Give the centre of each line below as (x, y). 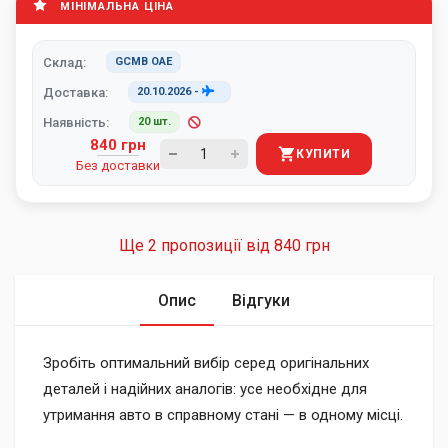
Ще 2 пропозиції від (259, 245)
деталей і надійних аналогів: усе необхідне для (205, 389)
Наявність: (76, 122)
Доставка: (75, 92)
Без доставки (118, 165)
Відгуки (261, 300)
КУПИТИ (323, 154)
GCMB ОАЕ (143, 61)
